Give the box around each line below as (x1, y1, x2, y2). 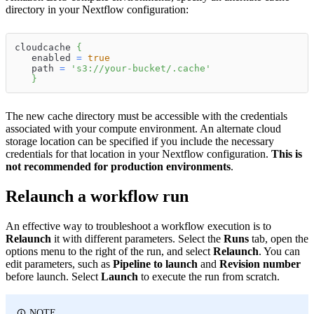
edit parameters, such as (6, 257, 113, 270)
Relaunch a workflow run (6, 186, 189, 205)
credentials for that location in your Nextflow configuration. (6, 147, 271, 160)
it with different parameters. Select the (51, 232, 224, 245)
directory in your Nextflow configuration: (6, 3, 189, 15)
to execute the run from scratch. (138, 270, 280, 282)
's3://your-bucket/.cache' (71, 62, 211, 74)
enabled (15, 52, 76, 63)
